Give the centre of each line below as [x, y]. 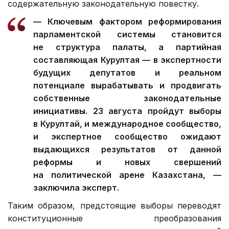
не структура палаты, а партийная [127, 47]
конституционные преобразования [114, 219]
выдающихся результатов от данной [127, 150]
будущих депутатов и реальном [127, 73]
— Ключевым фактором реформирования [127, 22]
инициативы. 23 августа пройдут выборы [127, 111]
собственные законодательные [127, 98]
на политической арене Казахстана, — [127, 175]
